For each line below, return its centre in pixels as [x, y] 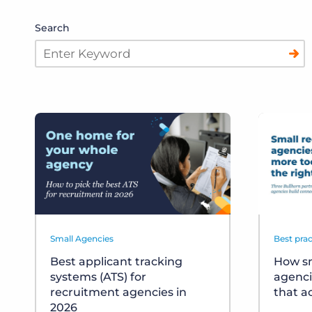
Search [52, 28]
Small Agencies [82, 239]
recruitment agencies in [118, 292]
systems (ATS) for [98, 277]
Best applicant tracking [116, 262]
